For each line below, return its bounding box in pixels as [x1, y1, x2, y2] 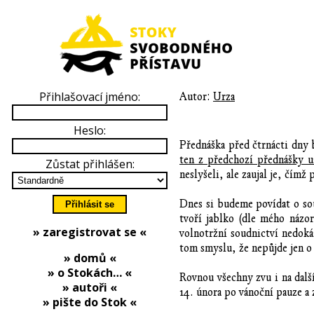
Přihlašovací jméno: [39, 89, 140, 104]
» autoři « [62, 280, 117, 295]
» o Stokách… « [48, 265, 132, 280]
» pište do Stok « [43, 294, 137, 310]
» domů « [63, 250, 116, 266]
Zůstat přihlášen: [45, 156, 135, 172]
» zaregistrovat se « [33, 224, 146, 240]
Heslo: [74, 123, 106, 138]
